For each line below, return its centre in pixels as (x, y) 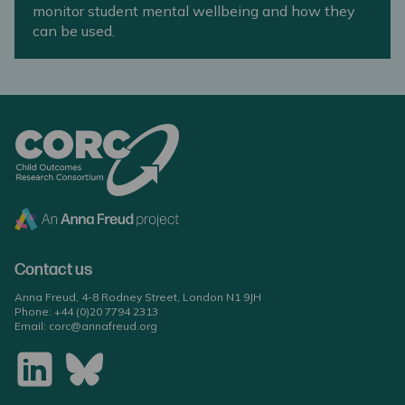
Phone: (34, 311)
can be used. (74, 30)
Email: (32, 326)
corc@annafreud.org (103, 326)
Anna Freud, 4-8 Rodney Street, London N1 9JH (138, 297)
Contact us (53, 270)
